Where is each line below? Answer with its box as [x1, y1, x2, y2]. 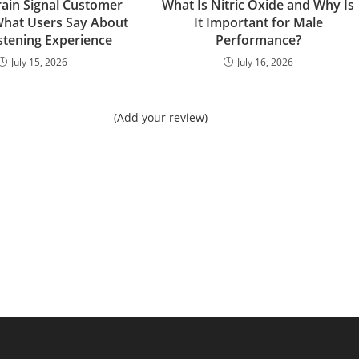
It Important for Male [193, 13, 323, 31]
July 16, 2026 [236, 54, 293, 69]
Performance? [215, 30, 301, 49]
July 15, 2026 [10, 54, 67, 69]
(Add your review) [113, 109, 208, 125]
